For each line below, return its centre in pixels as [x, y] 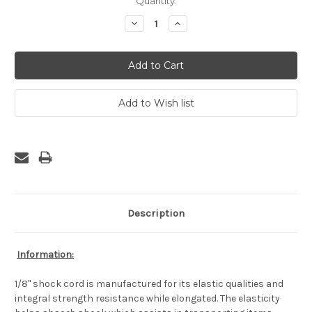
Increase [193, 23]
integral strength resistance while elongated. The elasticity [147, 299]
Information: [45, 255]
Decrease [152, 23]
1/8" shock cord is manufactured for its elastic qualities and [149, 284]
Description [156, 213]
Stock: [29, 14]
